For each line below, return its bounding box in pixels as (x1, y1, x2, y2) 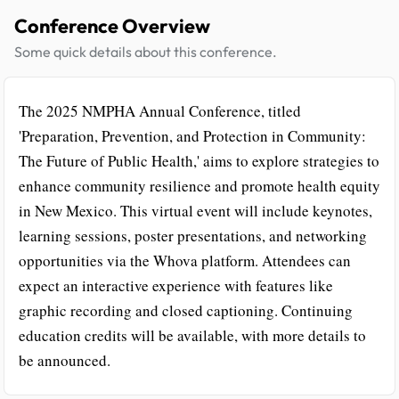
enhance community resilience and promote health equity (19, 175, 380, 196)
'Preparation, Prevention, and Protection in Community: (19, 126, 366, 146)
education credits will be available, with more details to (19, 325, 366, 346)
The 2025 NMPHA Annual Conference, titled (19, 101, 301, 121)
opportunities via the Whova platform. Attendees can (19, 250, 351, 271)
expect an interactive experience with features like (19, 275, 333, 296)
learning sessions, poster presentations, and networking (19, 225, 367, 246)
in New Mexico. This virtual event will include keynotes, (19, 200, 372, 221)
